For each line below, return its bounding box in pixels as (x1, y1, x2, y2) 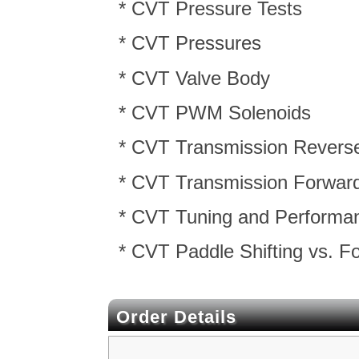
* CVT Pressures (119, 32, 262, 54)
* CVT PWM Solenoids (119, 101, 312, 123)
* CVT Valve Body (119, 67, 271, 89)
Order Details (116, 307, 236, 328)
